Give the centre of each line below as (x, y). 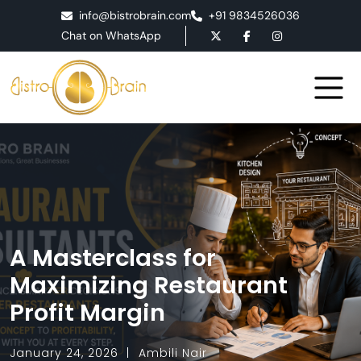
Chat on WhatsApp (111, 35)
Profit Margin (87, 313)
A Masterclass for (113, 258)
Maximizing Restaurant (149, 286)
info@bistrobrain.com (135, 15)
